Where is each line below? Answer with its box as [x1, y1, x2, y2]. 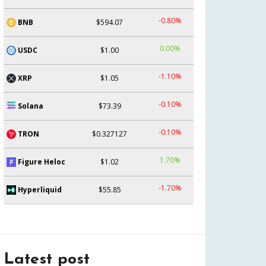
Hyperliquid [18, 184, 62, 195]
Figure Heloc [18, 156, 65, 167]
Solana [18, 100, 43, 111]
